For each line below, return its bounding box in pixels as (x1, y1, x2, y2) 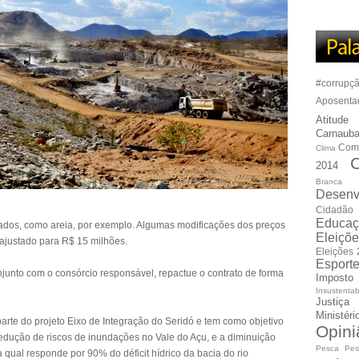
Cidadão (316, 204, 353, 215)
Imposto (316, 272, 353, 284)
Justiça (316, 296, 349, 308)
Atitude (316, 114, 349, 126)
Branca (316, 177, 342, 186)
